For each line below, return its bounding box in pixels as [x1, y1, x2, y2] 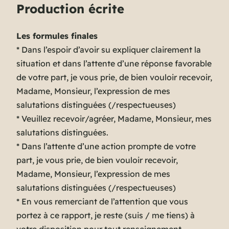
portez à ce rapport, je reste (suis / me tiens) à [16, 210, 195, 221]
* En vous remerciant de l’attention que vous [16, 196, 188, 207]
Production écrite [16, 1, 124, 17]
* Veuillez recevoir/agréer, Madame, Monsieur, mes [16, 113, 212, 124]
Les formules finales [16, 31, 98, 41]
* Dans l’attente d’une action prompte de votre [16, 141, 196, 152]
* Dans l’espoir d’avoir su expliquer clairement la [16, 44, 201, 55]
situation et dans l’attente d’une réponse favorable [16, 58, 212, 69]
